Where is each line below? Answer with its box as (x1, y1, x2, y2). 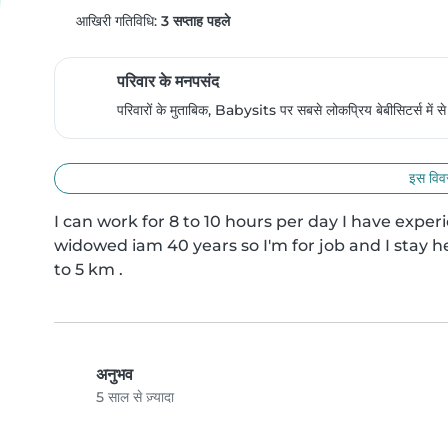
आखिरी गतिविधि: (71, 12, 161, 30)
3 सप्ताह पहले (160, 12, 230, 30)
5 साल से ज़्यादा (96, 388, 174, 406)
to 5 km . (54, 260, 123, 279)
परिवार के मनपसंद (117, 72, 219, 91)
